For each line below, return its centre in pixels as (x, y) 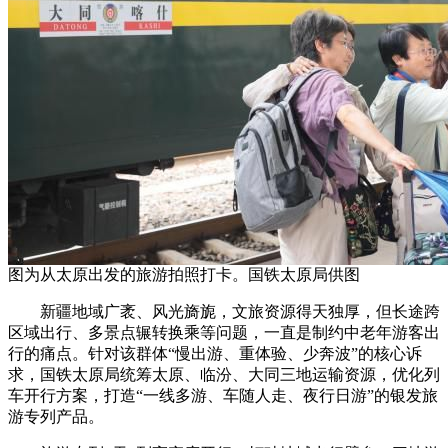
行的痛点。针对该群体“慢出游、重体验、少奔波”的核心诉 (215, 354)
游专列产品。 (56, 417)
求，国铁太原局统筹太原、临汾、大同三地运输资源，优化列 (224, 375)
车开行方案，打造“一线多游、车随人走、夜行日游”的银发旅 (223, 396)
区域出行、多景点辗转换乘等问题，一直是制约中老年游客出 (224, 333)
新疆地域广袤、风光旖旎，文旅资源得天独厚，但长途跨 (224, 312)
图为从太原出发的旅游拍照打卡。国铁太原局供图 (184, 275)
